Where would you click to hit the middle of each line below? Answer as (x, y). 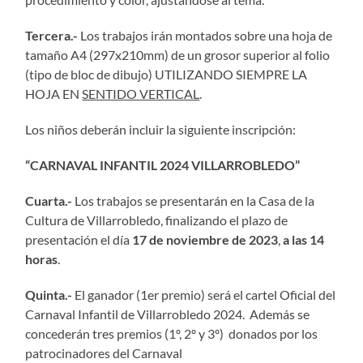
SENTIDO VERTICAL (141, 93)
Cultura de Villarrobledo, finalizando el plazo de (157, 220)
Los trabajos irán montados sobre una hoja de (205, 35)
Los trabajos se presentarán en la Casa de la (194, 200)
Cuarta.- (49, 200)
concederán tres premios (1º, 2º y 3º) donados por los (172, 333)
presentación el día (79, 239)
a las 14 (304, 239)
